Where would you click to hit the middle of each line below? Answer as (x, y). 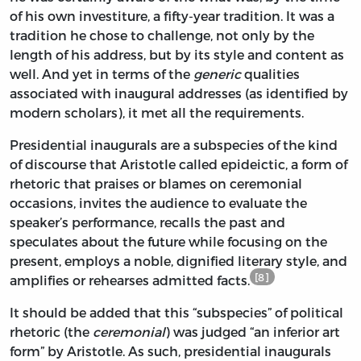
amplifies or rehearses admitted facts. (130, 280)
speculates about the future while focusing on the (168, 242)
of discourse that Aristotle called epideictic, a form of (178, 164)
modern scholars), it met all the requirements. (158, 113)
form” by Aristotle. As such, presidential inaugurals (170, 351)
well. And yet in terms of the (102, 74)
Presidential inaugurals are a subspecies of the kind (174, 145)
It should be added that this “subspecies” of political (176, 313)
